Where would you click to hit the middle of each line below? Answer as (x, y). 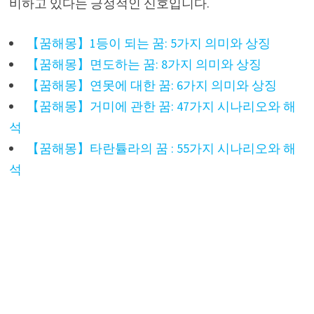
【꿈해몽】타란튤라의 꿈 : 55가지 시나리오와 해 (161, 148)
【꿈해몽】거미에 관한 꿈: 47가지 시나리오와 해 (161, 106)
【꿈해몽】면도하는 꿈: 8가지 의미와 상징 (144, 64)
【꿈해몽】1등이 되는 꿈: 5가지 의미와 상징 (148, 43)
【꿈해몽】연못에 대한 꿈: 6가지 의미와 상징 (151, 85)
